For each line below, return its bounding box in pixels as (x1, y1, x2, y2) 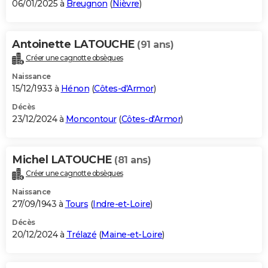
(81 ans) (114, 154, 151, 166)
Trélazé (66, 229, 96, 240)
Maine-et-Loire (101, 229, 162, 240)
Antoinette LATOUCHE (12, 38, 137, 51)
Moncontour (65, 114, 117, 125)
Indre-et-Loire (93, 199, 150, 210)
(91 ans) (137, 39, 173, 51)
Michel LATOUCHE (12, 153, 114, 167)
